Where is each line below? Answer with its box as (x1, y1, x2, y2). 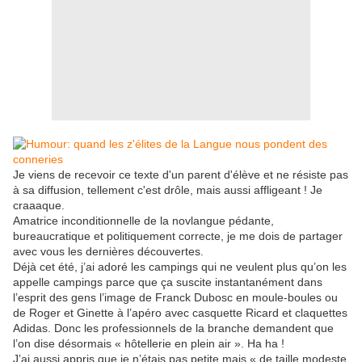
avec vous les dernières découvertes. (13, 245, 204, 259)
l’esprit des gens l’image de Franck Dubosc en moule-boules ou (13, 291, 338, 305)
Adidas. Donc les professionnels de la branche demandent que (13, 322, 334, 335)
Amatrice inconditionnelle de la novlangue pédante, (13, 214, 274, 228)
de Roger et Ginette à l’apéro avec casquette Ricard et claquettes (13, 306, 347, 320)
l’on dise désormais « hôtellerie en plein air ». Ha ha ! (13, 337, 284, 351)
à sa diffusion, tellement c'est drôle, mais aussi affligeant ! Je (13, 183, 322, 197)
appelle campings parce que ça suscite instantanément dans (13, 276, 322, 289)
